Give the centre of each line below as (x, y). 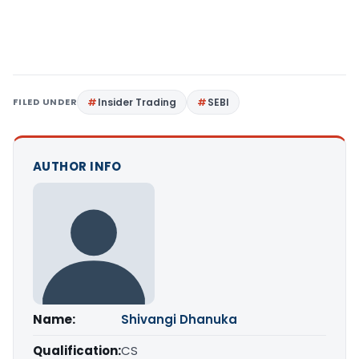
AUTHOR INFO (77, 167)
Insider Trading (137, 103)
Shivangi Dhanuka (179, 320)
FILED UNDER (45, 102)
